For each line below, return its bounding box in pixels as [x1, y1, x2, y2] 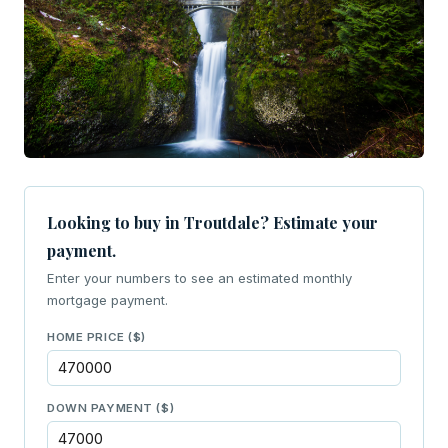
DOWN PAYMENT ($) [47, 401, 175, 416]
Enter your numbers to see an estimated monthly [47, 270, 352, 287]
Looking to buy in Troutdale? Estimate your [47, 212, 378, 234]
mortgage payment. [47, 292, 168, 309]
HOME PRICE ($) [47, 330, 147, 345]
